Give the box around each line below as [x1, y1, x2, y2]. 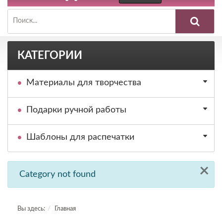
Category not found [19, 169, 96, 179]
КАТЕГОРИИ [17, 50, 82, 61]
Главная [55, 205, 76, 212]
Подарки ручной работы [26, 105, 126, 114]
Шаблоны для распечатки [26, 132, 134, 142]
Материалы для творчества [26, 78, 141, 87]
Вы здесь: [17, 205, 45, 212]
